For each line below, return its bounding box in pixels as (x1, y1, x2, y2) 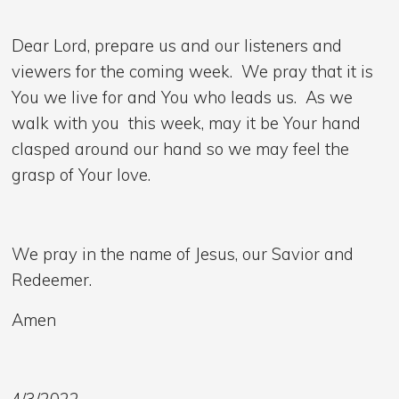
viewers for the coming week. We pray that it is (12, 60, 374, 82)
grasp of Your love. (12, 163, 151, 185)
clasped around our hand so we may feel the (12, 137, 350, 159)
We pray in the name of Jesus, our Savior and (12, 243, 354, 265)
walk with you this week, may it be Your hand (12, 111, 362, 134)
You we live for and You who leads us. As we (12, 85, 354, 108)
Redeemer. (12, 269, 93, 291)
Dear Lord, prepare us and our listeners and (12, 34, 343, 56)
